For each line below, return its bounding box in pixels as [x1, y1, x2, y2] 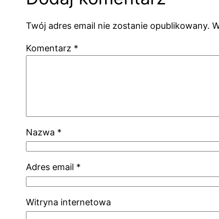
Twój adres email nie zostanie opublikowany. [26, 20, 210, 31]
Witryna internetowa [26, 197, 111, 207]
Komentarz [26, 43, 74, 53]
